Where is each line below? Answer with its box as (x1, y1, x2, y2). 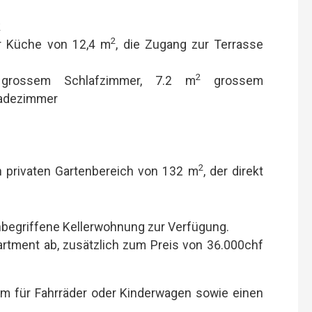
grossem (200, 73, 263, 88)
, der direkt (203, 164, 263, 178)
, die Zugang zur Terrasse (116, 37, 263, 52)
